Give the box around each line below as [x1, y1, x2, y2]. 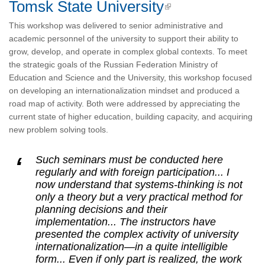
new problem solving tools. [9, 125, 108, 134]
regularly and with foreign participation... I [35, 166, 230, 178]
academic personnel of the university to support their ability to [9, 34, 238, 43]
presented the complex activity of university [35, 228, 238, 240]
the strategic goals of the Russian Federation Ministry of [9, 60, 218, 69]
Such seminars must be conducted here [35, 154, 223, 166]
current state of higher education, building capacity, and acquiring [9, 112, 253, 121]
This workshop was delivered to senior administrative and [9, 21, 223, 30]
